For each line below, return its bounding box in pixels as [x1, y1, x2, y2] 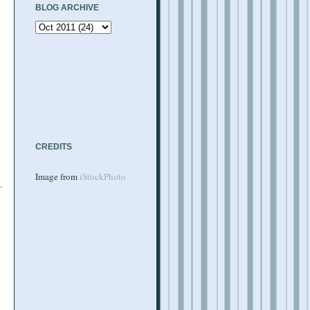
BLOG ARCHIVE [35, 3, 99, 12]
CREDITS [35, 142, 72, 152]
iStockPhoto [80, 170, 126, 183]
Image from [35, 170, 80, 183]
